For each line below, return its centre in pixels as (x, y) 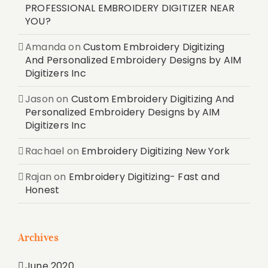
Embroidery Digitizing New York (156, 151)
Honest (42, 190)
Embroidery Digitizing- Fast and (144, 176)
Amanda (46, 47)
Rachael (45, 151)
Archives (38, 237)
